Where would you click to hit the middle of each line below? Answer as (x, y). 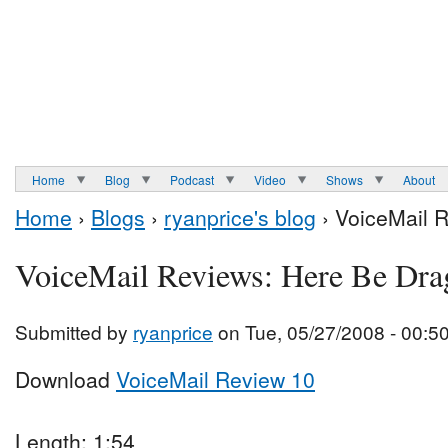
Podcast (192, 179)
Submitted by (74, 332)
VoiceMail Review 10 (215, 379)
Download (65, 379)
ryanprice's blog (240, 217)
